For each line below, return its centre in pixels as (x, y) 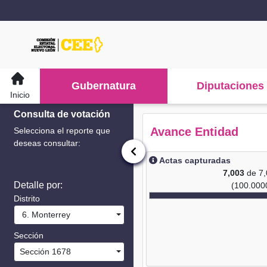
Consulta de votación (62, 114)
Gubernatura (104, 86)
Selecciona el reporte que (62, 131)
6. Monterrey (44, 215)
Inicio (20, 94)
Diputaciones (231, 86)
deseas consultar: (47, 143)
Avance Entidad (194, 131)
